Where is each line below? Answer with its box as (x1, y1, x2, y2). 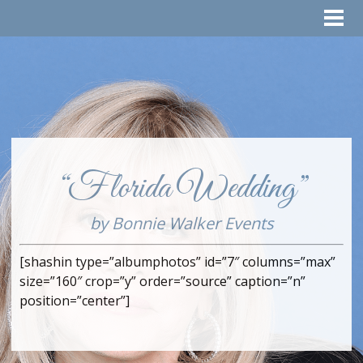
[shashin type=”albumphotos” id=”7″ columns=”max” (19, 253, 335, 271)
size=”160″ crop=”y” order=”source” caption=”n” (19, 272, 305, 290)
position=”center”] (19, 292, 130, 310)
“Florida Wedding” (58, 166, 310, 211)
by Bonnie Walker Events (89, 212, 274, 234)
